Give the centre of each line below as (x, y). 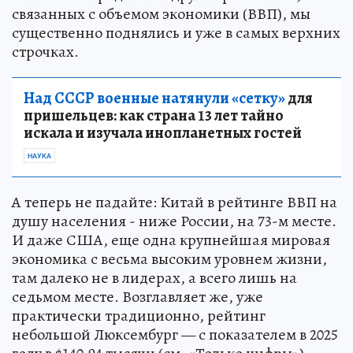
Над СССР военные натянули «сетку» (154, 98)
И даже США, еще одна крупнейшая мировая (171, 240)
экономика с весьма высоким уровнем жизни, (169, 258)
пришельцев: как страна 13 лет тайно (154, 115)
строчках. (45, 51)
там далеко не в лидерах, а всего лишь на (154, 277)
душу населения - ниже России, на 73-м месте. (174, 221)
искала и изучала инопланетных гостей (163, 132)
